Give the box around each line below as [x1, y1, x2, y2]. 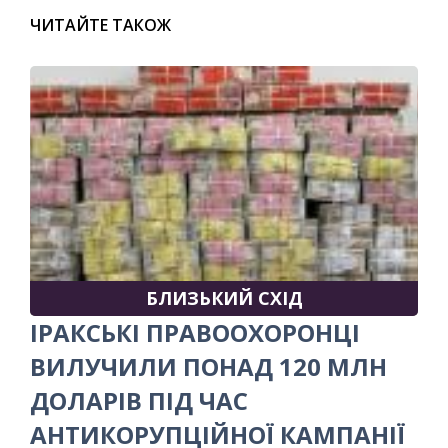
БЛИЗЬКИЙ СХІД [145, 285, 303, 310]
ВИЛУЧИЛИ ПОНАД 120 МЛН [30, 349, 387, 383]
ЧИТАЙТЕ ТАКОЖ [30, 13, 171, 36]
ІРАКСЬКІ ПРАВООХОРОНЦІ [30, 315, 360, 349]
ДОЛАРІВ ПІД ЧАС [30, 383, 248, 417]
